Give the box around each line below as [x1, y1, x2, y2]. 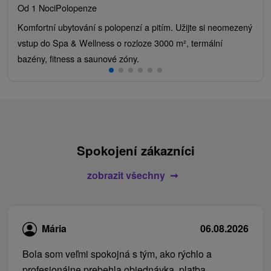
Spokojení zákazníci [76, 142, 195, 160]
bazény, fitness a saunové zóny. [18, 52, 139, 65]
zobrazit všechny [87, 168, 165, 183]
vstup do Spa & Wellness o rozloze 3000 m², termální [18, 36, 223, 50]
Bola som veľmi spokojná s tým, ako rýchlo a [22, 246, 212, 261]
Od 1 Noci [18, 1, 56, 15]
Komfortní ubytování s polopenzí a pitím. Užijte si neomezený [18, 21, 252, 34]
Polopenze [56, 1, 97, 15]
